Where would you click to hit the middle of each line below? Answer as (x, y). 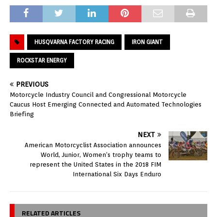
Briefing (22, 114)
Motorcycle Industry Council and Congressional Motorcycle (98, 94)
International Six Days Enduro (117, 174)
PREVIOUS (32, 84)
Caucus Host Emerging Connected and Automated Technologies (106, 104)
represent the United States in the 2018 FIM (95, 164)
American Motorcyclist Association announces (93, 145)
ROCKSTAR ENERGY (42, 60)
